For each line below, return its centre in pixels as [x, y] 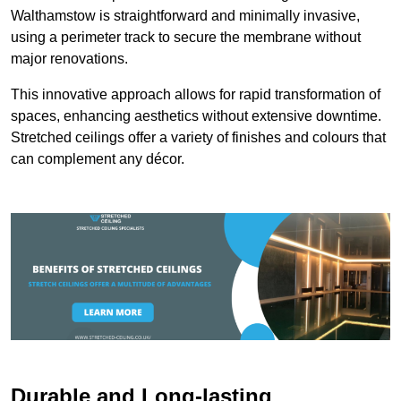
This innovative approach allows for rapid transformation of [196, 95]
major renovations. [69, 59]
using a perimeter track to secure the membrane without [186, 38]
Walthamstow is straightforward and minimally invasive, [185, 16]
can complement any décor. [98, 159]
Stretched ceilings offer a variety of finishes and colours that [198, 138]
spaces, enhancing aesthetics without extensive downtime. [196, 116]
